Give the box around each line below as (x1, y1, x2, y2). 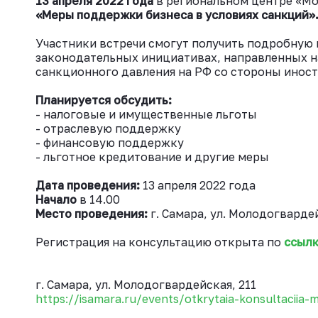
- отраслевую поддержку (35, 121, 184, 136)
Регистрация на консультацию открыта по (35, 235, 284, 249)
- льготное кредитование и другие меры (35, 150, 269, 164)
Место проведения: (35, 207, 148, 221)
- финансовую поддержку (35, 136, 184, 150)
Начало (35, 192, 79, 207)
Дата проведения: (35, 178, 140, 192)
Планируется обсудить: (35, 93, 172, 107)
